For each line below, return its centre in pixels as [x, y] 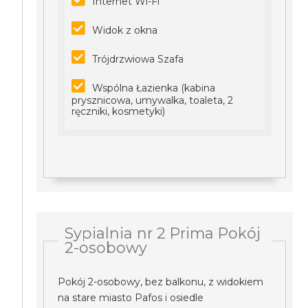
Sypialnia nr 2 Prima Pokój [163, 233]
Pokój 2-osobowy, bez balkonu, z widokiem [161, 282]
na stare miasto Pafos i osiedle [131, 298]
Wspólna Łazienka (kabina [154, 88]
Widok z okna [125, 30]
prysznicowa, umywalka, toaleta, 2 [153, 100]
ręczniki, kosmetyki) [119, 111]
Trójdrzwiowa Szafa [138, 59]
